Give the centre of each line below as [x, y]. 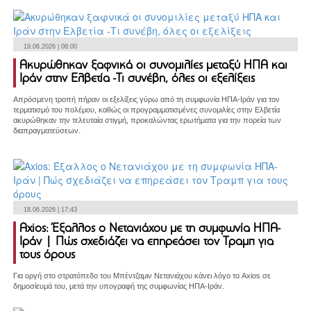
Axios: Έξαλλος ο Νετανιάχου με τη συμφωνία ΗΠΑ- [150, 229]
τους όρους [47, 256]
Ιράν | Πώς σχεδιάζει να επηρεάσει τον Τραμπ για [146, 243]
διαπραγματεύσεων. [47, 131]
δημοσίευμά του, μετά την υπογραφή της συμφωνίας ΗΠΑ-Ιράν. [123, 286]
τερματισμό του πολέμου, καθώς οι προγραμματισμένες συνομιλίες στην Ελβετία [146, 110]
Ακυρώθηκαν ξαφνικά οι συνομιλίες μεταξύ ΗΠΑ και [153, 66]
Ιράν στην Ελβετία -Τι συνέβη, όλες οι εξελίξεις [137, 79]
